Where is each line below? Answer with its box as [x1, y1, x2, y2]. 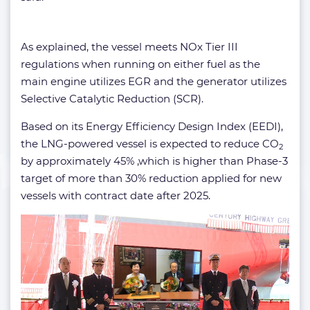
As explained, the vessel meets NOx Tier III [21, 39, 238, 53]
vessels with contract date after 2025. [21, 188, 210, 202]
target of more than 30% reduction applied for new [21, 171, 282, 185]
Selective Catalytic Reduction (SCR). [21, 91, 203, 105]
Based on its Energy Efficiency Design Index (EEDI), [21, 119, 283, 133]
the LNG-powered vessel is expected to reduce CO [21, 136, 279, 150]
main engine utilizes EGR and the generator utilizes [21, 74, 286, 88]
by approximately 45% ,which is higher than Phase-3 [21, 154, 288, 167]
